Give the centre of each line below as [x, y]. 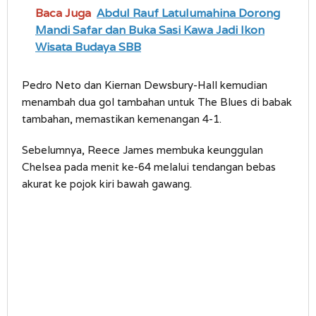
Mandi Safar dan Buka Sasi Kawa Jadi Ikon [150, 30]
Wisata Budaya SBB [88, 47]
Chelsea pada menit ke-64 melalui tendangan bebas [149, 167]
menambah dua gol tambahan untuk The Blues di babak [157, 102]
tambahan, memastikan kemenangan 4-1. [122, 119]
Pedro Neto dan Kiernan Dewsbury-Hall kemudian [145, 85]
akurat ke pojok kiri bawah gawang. [107, 184]
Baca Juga [63, 13]
